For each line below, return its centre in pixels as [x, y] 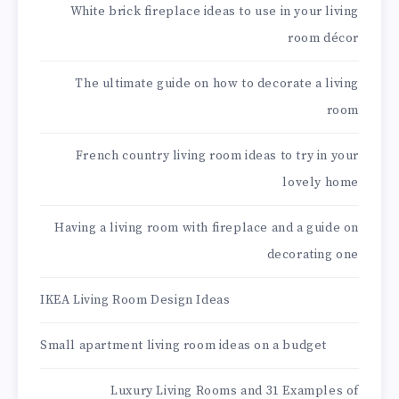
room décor [323, 39]
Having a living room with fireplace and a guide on [206, 228]
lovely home [321, 183]
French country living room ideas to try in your [217, 156]
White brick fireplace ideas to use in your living [214, 12]
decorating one [313, 255]
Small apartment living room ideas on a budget [183, 346]
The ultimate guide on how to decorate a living [217, 84]
